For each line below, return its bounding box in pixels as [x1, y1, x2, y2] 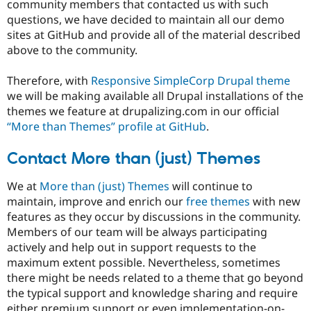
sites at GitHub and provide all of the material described [7, 27, 301, 43]
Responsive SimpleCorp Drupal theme [91, 73, 290, 89]
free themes [186, 193, 250, 209]
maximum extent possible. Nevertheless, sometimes [7, 254, 280, 270]
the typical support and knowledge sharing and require [7, 285, 298, 301]
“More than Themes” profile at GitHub [7, 119, 206, 135]
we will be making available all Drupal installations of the [7, 88, 303, 104]
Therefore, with [7, 73, 91, 89]
